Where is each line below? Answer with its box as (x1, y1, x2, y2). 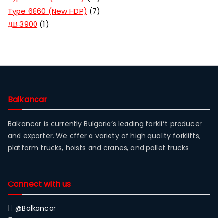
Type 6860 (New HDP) (8, 5, 87, 16)
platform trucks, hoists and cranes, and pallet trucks (8, 143, 189, 153)
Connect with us (8, 179, 71, 190)
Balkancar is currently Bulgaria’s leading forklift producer (8, 119, 202, 128)
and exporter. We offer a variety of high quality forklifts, (8, 131, 200, 141)
